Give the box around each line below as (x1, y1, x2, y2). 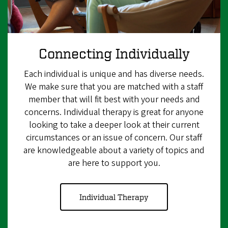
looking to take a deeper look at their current (28, 119, 199, 132)
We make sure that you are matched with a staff (25, 80, 203, 94)
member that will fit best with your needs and (28, 93, 200, 106)
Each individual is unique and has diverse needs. (24, 68, 204, 81)
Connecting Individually (38, 45, 190, 62)
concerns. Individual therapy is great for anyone (24, 106, 204, 119)
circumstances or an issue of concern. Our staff (26, 131, 202, 145)
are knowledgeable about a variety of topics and (23, 144, 205, 157)
